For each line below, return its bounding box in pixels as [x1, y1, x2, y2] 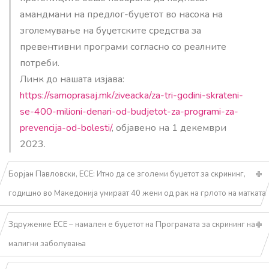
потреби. [20, 56, 59, 70]
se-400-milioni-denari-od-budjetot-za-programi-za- [20, 104, 238, 118]
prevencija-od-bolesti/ [20, 121, 112, 134]
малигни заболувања [8, 238, 86, 249]
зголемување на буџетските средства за [20, 23, 201, 37]
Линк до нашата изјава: [20, 72, 124, 86]
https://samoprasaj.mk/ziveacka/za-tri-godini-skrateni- [20, 88, 243, 102]
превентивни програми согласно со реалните [20, 40, 226, 53]
